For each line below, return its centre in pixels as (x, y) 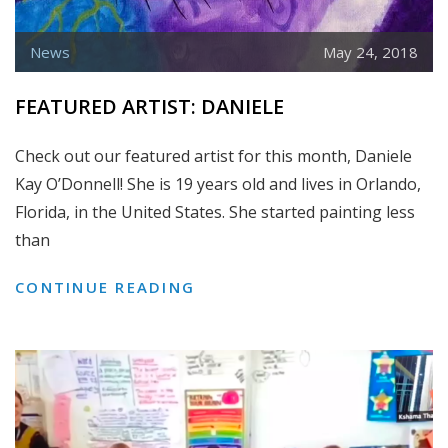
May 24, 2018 (370, 51)
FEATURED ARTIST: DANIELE (149, 106)
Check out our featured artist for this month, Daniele (213, 155)
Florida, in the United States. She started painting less (215, 211)
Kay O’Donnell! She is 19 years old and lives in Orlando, (218, 183)
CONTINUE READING (105, 286)
